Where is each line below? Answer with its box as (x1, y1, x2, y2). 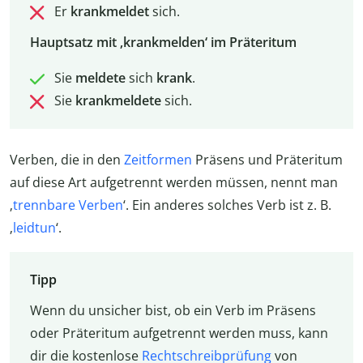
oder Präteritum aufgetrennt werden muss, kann (29, 323, 328, 342)
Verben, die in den (10, 150, 124, 169)
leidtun (13, 218, 56, 237)
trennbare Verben (13, 195, 123, 214)
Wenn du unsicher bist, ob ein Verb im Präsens (29, 301, 316, 319)
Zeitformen (124, 150, 192, 169)
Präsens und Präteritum (192, 150, 343, 169)
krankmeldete (75, 92, 161, 110)
